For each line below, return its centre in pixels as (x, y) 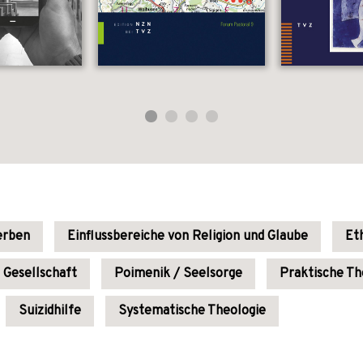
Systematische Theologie (192, 311)
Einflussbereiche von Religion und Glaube (188, 237)
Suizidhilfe (50, 311)
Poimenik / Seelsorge (178, 274)
